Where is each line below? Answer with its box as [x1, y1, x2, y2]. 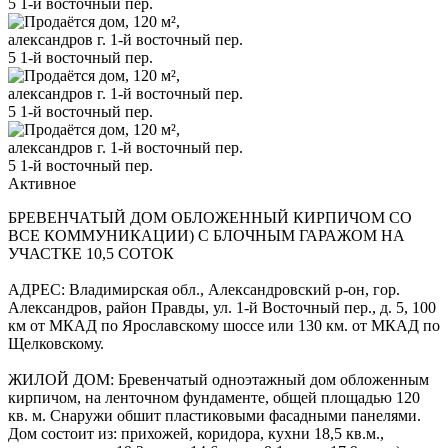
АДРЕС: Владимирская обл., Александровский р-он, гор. [8, 280, 400, 298]
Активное [8, 174, 76, 192]
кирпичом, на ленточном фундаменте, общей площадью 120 [8, 388, 420, 406]
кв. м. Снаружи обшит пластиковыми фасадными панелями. [8, 406, 421, 424]
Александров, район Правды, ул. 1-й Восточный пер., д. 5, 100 [8, 298, 436, 316]
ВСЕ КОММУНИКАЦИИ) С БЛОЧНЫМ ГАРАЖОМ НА [8, 226, 405, 244]
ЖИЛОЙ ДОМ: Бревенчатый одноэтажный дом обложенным [8, 370, 429, 388]
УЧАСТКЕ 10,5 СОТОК [8, 244, 174, 262]
